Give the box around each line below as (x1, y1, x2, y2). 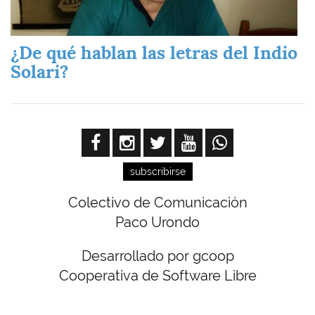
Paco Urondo (115, 213, 200, 231)
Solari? (11, 60, 69, 83)
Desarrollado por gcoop (81, 247, 234, 264)
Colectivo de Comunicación (67, 193, 247, 211)
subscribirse (129, 165, 186, 177)
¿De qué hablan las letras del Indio (11, 41, 297, 64)
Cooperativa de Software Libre (58, 266, 257, 284)
